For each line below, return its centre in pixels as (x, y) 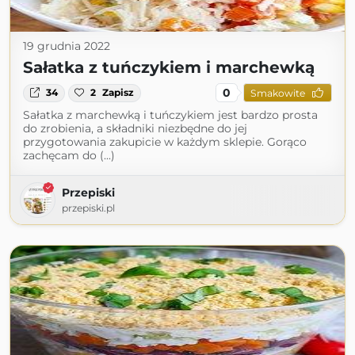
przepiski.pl (88, 208)
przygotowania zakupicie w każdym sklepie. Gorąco (165, 142)
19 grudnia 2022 (67, 46)
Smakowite (277, 93)
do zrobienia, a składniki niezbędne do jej (135, 129)
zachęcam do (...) (69, 156)
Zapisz (118, 93)
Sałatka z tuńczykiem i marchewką (169, 68)
